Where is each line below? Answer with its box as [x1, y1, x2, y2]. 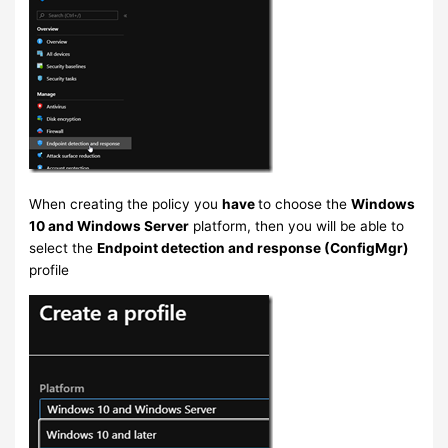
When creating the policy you [29, 195, 223, 212]
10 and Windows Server [29, 217, 190, 234]
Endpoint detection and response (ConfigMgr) [97, 239, 410, 256]
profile [29, 261, 70, 278]
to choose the [258, 195, 352, 212]
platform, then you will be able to [189, 217, 405, 234]
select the [29, 239, 98, 256]
